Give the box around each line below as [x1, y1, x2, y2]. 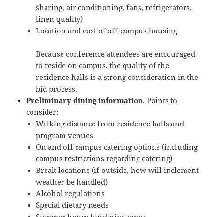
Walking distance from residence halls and [36, 119, 185, 129]
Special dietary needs [36, 200, 109, 210]
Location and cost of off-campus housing [36, 26, 178, 36]
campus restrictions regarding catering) [36, 154, 173, 164]
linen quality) [36, 14, 83, 24]
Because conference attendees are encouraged [36, 49, 196, 59]
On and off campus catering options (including [36, 142, 198, 152]
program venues [36, 130, 93, 140]
